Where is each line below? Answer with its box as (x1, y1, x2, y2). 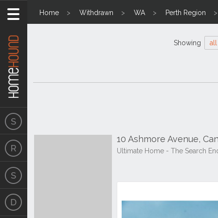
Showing (173, 39, 203, 47)
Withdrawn (79, 9, 113, 17)
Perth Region (165, 9, 206, 17)
